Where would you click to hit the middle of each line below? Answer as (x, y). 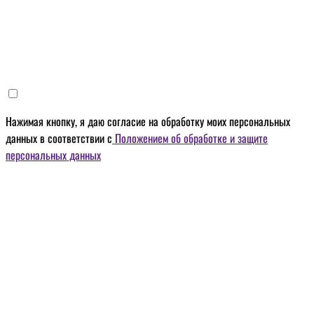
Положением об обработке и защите (190, 138)
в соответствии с (75, 138)
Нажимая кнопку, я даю (55, 122)
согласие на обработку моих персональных (197, 122)
